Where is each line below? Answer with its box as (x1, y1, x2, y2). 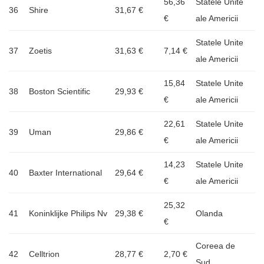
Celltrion (29, 249, 60, 259)
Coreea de (196, 240, 235, 250)
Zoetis (29, 45, 52, 55)
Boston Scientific (29, 86, 90, 96)
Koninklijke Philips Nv (29, 208, 107, 218)
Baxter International (29, 167, 102, 177)
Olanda (196, 208, 223, 218)
